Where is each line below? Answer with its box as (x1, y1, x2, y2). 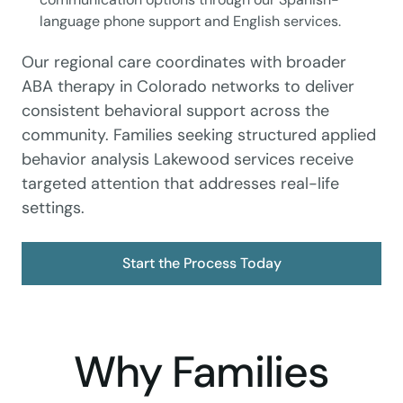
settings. (22, 197, 85, 219)
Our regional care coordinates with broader (22, 51, 346, 74)
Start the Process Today (121, 254, 282, 273)
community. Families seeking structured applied (22, 124, 376, 147)
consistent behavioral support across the (22, 100, 329, 122)
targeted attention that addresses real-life (22, 173, 339, 195)
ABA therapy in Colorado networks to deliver (22, 76, 354, 98)
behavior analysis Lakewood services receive (22, 148, 354, 171)
